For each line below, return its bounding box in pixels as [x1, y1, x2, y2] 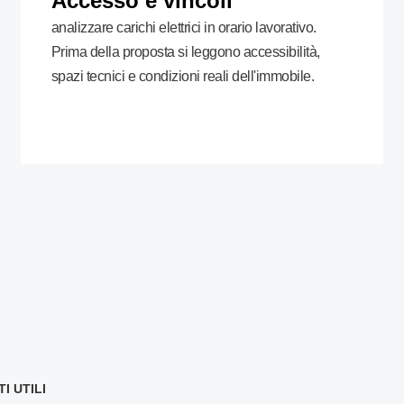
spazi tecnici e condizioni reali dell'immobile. [50, 69, 315, 84]
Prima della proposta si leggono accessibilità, [50, 44, 320, 60]
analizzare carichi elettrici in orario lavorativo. [50, 20, 317, 35]
